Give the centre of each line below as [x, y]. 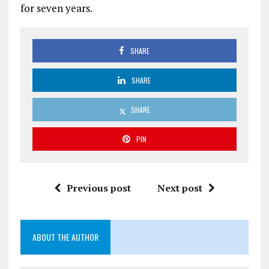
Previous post [98, 188]
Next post [180, 188]
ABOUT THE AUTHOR [65, 237]
